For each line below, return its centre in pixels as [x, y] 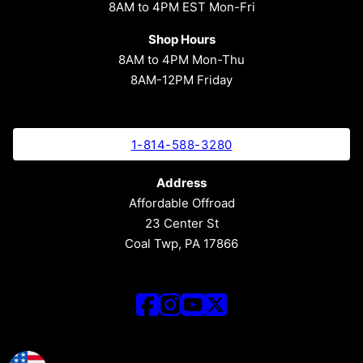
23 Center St [181, 223]
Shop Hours [181, 39]
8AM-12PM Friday [181, 80]
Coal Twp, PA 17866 [181, 243]
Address [181, 183]
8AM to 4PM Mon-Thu [181, 60]
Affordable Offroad [181, 203]
